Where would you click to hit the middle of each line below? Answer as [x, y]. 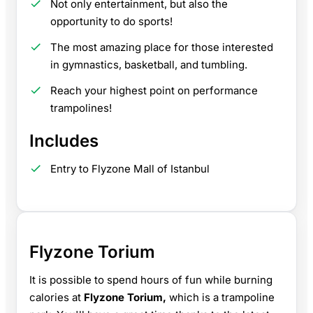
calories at [57, 297]
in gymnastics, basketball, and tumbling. [149, 64]
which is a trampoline [220, 297]
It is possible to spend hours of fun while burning [151, 279]
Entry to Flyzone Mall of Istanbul [130, 168]
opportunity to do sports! [111, 21]
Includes [64, 140]
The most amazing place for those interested [162, 47]
